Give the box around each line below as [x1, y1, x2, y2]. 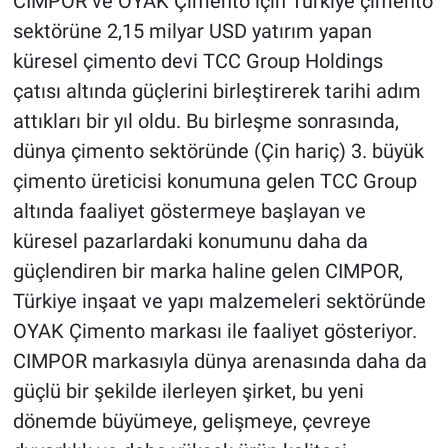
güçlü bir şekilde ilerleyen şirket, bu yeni [12, 378, 364, 403]
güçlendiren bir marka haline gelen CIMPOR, [12, 258, 403, 283]
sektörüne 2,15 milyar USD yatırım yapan [12, 18, 372, 43]
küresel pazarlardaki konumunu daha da [12, 228, 368, 253]
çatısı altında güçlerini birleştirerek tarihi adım [12, 78, 421, 103]
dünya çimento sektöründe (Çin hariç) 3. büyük [12, 138, 424, 163]
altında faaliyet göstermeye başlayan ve [12, 198, 366, 223]
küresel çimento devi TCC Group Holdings [12, 48, 383, 73]
